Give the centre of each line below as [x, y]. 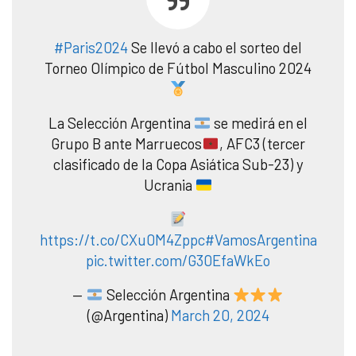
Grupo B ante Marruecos [127, 144]
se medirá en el [259, 123]
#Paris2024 [91, 48]
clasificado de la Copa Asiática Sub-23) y [178, 164]
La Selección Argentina [121, 123]
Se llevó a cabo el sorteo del [215, 48]
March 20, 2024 [220, 315]
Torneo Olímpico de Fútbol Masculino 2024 [178, 68]
